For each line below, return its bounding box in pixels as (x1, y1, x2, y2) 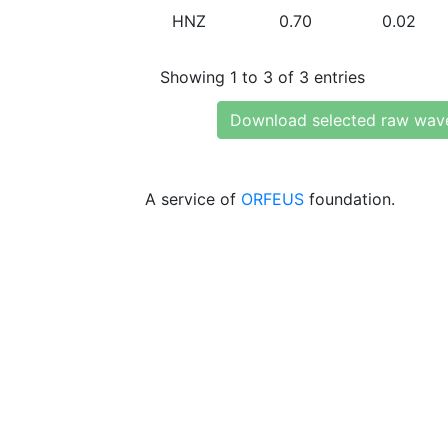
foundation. (304, 189, 395, 209)
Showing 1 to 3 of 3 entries (160, 66, 365, 87)
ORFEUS (241, 189, 304, 209)
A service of (145, 189, 241, 209)
